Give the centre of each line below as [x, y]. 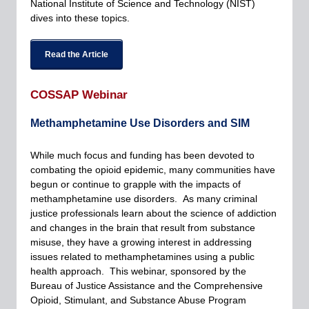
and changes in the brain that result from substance [143, 228]
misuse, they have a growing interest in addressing [141, 242]
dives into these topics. [80, 18]
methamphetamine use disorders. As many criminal [144, 199]
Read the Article [77, 54]
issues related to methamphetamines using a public [142, 257]
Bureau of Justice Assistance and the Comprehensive [147, 286]
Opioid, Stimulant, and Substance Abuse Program [138, 300]
